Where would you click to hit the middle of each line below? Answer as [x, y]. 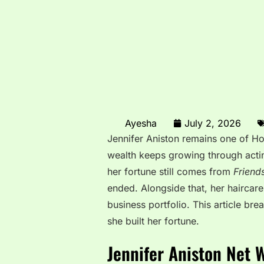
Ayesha [141, 123]
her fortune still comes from [170, 171]
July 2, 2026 [213, 123]
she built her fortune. [153, 221]
